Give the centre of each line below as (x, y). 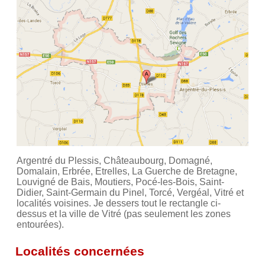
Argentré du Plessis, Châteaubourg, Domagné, (114, 161)
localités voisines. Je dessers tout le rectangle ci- (119, 203)
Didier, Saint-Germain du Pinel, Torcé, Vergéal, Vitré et (130, 193)
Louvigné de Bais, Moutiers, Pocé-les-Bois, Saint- (120, 182)
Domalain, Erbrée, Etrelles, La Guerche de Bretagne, (127, 172)
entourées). (40, 225)
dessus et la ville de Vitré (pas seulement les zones (124, 214)
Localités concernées (80, 251)
